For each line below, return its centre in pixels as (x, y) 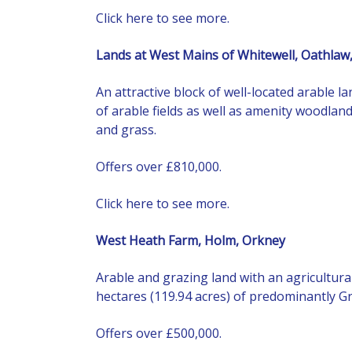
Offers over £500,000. (159, 333)
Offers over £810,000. (159, 166)
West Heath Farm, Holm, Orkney (191, 240)
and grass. (126, 129)
